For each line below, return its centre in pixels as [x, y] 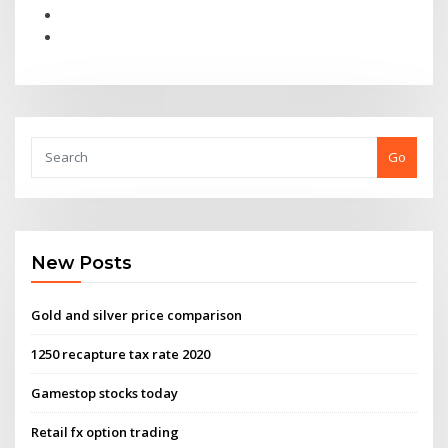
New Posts [82, 263]
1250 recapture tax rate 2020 [121, 353]
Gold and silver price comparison [137, 314]
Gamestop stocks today [105, 393]
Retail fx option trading [105, 432]
